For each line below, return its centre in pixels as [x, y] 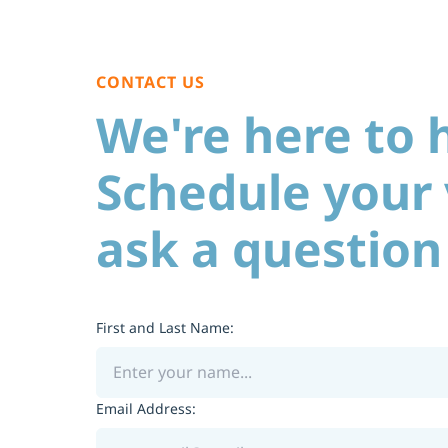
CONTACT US [150, 82]
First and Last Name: [165, 327]
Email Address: [146, 408]
